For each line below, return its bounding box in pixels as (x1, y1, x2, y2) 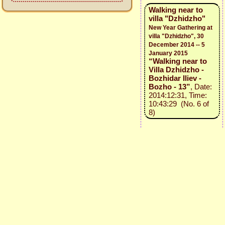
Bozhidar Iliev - (148, 74, 201, 82)
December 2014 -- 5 (148, 41, 205, 48)
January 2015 (148, 50, 188, 57)
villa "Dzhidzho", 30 (148, 33, 204, 40)
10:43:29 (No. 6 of (148, 99, 209, 108)
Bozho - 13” (148, 82, 190, 91)
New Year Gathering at (148, 24, 212, 31)
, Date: (190, 82, 212, 91)
